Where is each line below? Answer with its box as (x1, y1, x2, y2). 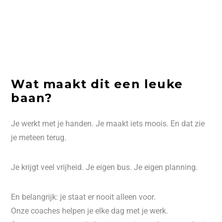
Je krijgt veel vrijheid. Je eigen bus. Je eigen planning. (11, 162, 198, 172)
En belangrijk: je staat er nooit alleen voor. (11, 192, 156, 202)
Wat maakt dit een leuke (11, 76, 183, 91)
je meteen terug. (11, 132, 67, 142)
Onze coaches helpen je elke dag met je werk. (11, 206, 168, 216)
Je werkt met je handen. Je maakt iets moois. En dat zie (11, 118, 205, 128)
